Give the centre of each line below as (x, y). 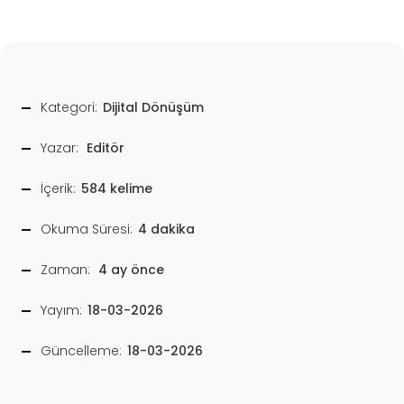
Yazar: (60, 148)
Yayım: (61, 311)
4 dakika (166, 230)
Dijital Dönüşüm (153, 108)
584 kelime (117, 189)
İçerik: (58, 189)
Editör (106, 148)
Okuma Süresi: (87, 230)
